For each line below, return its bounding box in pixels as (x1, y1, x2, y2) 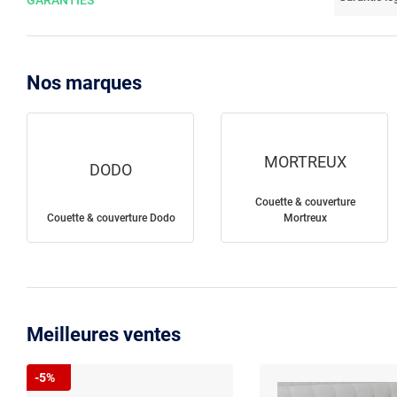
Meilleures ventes (27, 323, 181, 346)
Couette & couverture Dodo (46, 212, 175, 225)
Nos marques (27, 72, 142, 94)
